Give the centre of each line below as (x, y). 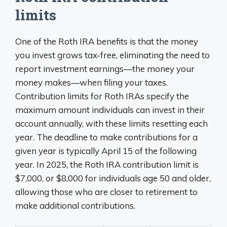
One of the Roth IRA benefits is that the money (107, 41)
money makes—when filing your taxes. (91, 82)
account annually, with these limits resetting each (111, 123)
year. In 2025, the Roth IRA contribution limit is (107, 164)
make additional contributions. (75, 205)
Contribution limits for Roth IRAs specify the (102, 96)
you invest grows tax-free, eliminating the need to (112, 55)
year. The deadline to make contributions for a (106, 137)
